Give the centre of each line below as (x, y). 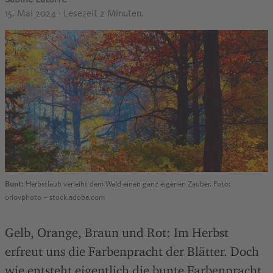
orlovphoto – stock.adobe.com (55, 198)
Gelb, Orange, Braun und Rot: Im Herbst (117, 233)
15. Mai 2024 (32, 13)
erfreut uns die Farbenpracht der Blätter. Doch (132, 252)
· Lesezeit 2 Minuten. (101, 13)
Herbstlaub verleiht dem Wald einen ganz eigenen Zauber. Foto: (127, 184)
